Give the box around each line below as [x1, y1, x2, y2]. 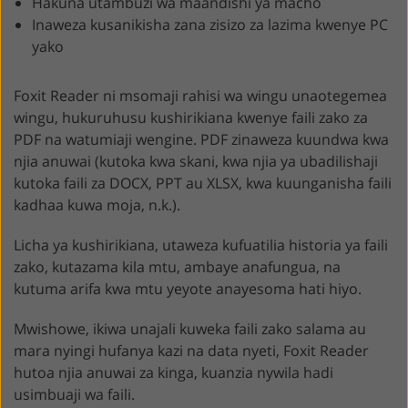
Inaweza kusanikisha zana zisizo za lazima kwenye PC [32, 15, 388, 36]
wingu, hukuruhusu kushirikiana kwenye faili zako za [14, 107, 368, 128]
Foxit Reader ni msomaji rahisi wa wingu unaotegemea [14, 86, 387, 107]
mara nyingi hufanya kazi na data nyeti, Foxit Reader [14, 341, 369, 362]
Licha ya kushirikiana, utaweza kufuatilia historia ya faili [14, 235, 388, 256]
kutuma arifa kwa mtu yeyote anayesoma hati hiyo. [14, 279, 362, 300]
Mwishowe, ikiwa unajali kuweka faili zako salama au [14, 319, 366, 340]
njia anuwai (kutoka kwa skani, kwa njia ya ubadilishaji [14, 151, 378, 172]
